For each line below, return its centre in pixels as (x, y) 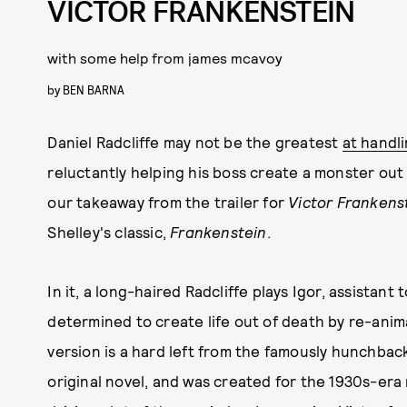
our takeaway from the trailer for (168, 202)
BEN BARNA (94, 89)
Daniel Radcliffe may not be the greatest (195, 142)
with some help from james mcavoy (165, 58)
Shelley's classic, (109, 232)
